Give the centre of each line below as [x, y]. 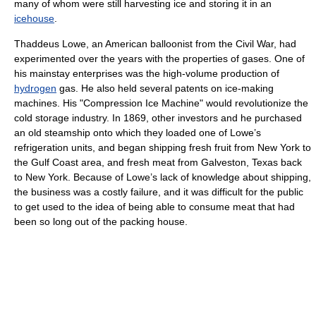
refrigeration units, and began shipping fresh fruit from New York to [163, 148]
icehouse [34, 19]
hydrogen [35, 89]
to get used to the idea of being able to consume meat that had [154, 207]
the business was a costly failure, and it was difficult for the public [159, 192]
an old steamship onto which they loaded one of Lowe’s [138, 133]
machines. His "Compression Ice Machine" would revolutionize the [161, 103]
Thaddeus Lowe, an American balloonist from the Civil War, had [155, 44]
